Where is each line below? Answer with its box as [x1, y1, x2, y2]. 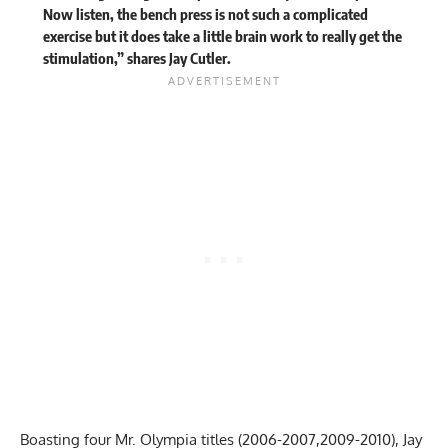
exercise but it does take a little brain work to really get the [42, 27, 402, 46]
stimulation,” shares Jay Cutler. [42, 49, 234, 68]
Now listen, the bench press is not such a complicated [42, 5, 368, 24]
